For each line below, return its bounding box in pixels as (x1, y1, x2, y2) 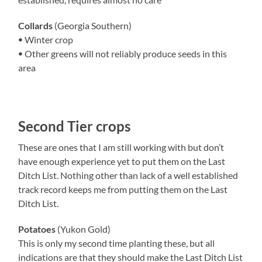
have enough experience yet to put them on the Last (18, 155, 226, 167)
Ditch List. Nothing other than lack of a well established (18, 169, 239, 181)
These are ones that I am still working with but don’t (18, 141, 225, 153)
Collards (18, 19, 53, 31)
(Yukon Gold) (56, 223, 111, 235)
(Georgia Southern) (53, 19, 132, 31)
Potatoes (18, 223, 56, 235)
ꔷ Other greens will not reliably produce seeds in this (18, 47, 227, 59)
